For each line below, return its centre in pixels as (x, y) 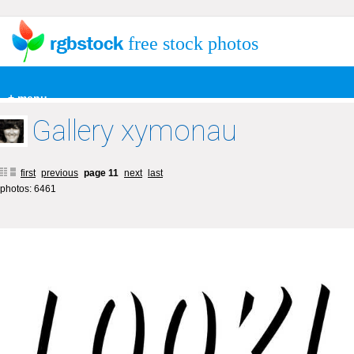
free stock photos (193, 43)
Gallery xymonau (134, 131)
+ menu (28, 98)
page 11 (102, 173)
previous (60, 173)
